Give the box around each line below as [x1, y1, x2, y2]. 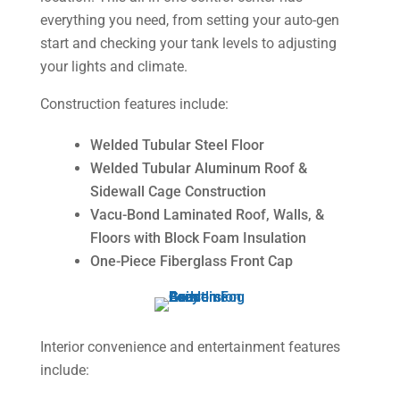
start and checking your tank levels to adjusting [39, 34, 337, 52]
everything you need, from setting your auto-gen [39, 11, 339, 29]
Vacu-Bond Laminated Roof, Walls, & [89, 205, 324, 223]
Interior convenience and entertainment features [39, 337, 340, 355]
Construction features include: [39, 95, 229, 112]
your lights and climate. [39, 57, 187, 75]
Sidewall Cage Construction [89, 182, 266, 200]
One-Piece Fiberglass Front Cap [89, 252, 293, 270]
